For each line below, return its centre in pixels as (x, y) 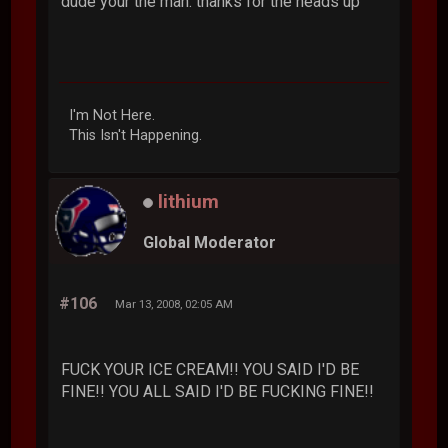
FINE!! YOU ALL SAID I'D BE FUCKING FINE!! (218, 391)
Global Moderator (210, 242)
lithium (189, 201)
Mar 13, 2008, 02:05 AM (174, 303)
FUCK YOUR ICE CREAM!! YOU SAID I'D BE (210, 369)
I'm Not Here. (112, 115)
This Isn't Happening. (136, 135)
